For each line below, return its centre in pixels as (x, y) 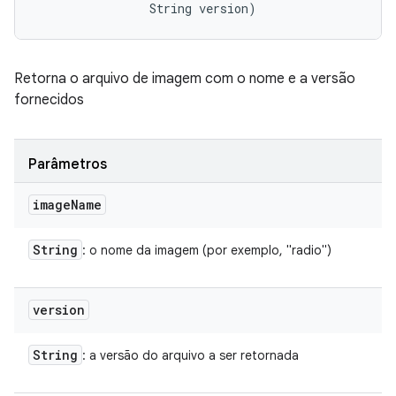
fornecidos (49, 100)
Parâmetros (68, 164)
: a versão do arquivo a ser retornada (190, 355)
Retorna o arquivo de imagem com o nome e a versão (185, 79)
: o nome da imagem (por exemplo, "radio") (207, 250)
